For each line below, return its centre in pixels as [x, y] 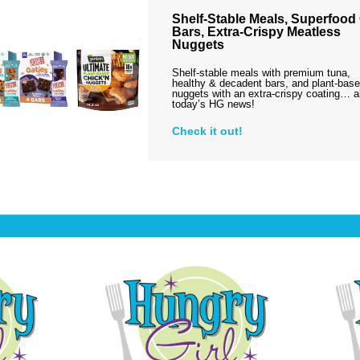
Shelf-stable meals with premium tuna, [261, 73]
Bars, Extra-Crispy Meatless [256, 32]
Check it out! [207, 131]
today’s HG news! [213, 104]
